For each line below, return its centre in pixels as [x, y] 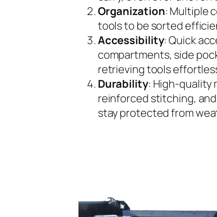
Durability [123, 84]
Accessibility [131, 40]
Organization [131, 11]
